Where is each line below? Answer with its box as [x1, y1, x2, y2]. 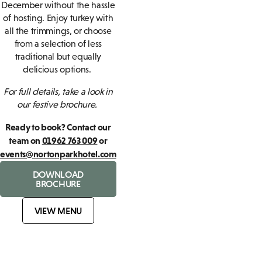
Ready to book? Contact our [5, 122, 111, 133]
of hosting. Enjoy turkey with [3, 13, 113, 23]
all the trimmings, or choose [5, 26, 112, 36]
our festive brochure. [16, 99, 99, 110]
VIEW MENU [34, 205, 82, 216]
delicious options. [23, 64, 94, 75]
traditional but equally [15, 51, 102, 62]
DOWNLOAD [32, 169, 84, 180]
